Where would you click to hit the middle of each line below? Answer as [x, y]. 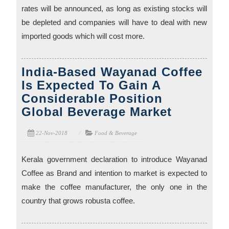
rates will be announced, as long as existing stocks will [114, 9]
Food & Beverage [116, 133]
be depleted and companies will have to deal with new [114, 22]
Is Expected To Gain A [91, 85]
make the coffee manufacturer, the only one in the [114, 187]
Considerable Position [92, 99]
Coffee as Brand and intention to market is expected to [114, 173]
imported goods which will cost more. [83, 36]
